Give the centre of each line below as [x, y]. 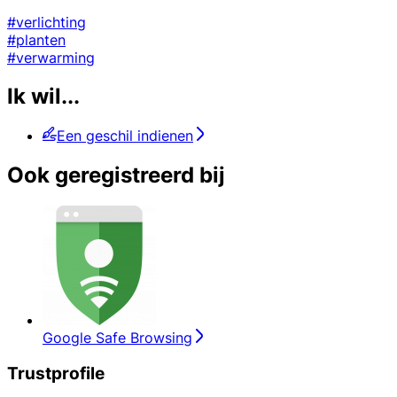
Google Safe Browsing [117, 338]
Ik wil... [43, 97]
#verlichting [47, 22]
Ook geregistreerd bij [116, 175]
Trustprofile [56, 373]
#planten [36, 39]
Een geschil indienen [125, 136]
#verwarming [51, 57]
